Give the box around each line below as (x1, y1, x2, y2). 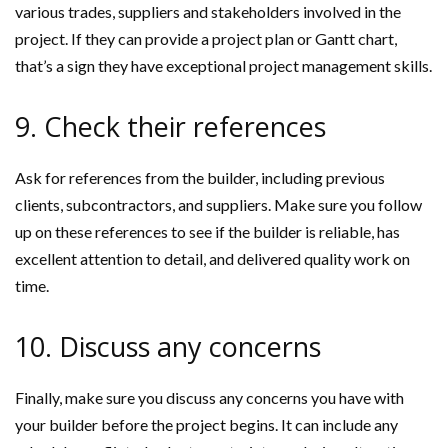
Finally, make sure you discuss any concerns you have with (15, 388, 404, 407)
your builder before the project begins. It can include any (15, 415, 398, 434)
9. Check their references (15, 108, 326, 145)
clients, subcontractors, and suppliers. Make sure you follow (15, 195, 422, 214)
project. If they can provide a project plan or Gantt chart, (15, 29, 397, 48)
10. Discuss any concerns (15, 328, 321, 365)
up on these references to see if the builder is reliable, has (15, 222, 400, 241)
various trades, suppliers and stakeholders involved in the (15, 2, 401, 21)
